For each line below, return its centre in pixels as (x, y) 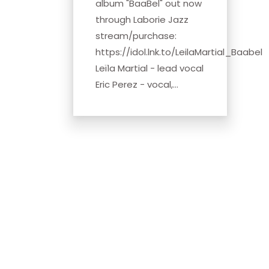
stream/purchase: (136, 35)
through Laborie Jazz (142, 19)
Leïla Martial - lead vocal (150, 68)
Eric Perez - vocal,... (137, 84)
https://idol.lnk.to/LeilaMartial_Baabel (179, 52)
